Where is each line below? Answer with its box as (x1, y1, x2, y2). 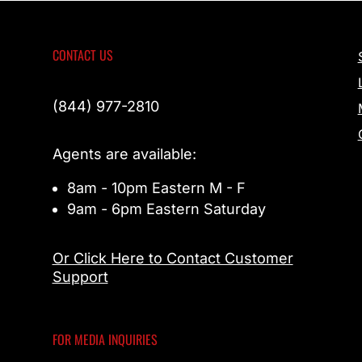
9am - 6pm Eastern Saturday (66, 200, 266, 218)
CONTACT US (52, 45, 113, 65)
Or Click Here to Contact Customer (52, 250, 293, 267)
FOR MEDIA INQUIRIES (52, 330, 158, 350)
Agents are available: (52, 145, 196, 163)
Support (52, 268, 108, 286)
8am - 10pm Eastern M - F (66, 179, 246, 197)
